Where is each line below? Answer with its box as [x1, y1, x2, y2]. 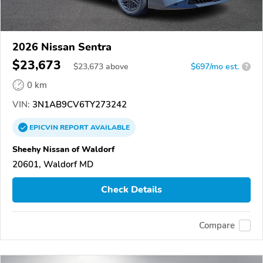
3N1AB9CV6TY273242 [30, 98, 127, 110]
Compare [199, 220, 235, 232]
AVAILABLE [89, 122, 130, 132]
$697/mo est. [191, 60, 239, 72]
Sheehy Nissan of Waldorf [12, 143, 114, 155]
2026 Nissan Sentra [12, 39, 112, 54]
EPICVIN [29, 122, 60, 132]
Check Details [101, 183, 162, 197]
